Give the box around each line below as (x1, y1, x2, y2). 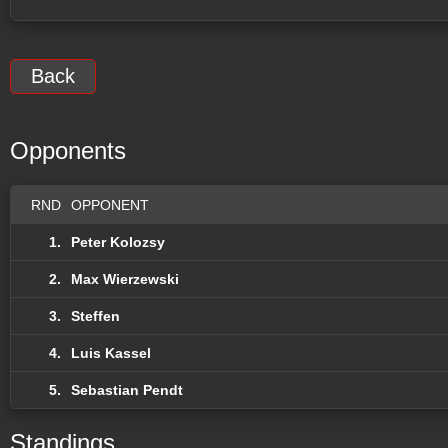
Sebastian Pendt (71, 381, 183, 398)
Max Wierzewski (71, 270, 179, 287)
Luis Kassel (71, 344, 151, 361)
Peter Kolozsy (71, 233, 165, 250)
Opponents (10, 136, 126, 164)
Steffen (71, 307, 120, 324)
